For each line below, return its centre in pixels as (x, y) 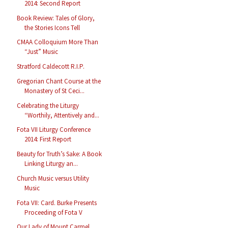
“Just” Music (41, 52)
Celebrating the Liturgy (48, 105)
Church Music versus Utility (53, 178)
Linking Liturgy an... (51, 164)
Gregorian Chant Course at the (59, 81)
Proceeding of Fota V (54, 212)
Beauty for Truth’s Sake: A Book (60, 154)
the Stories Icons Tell (52, 27)
